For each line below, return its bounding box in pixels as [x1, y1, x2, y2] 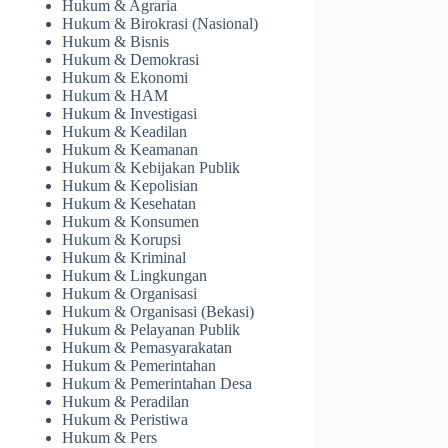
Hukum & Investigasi [62, 105, 198, 123]
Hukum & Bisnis [62, 33, 170, 51]
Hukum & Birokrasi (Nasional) [62, 15, 259, 33]
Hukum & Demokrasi [62, 51, 200, 69]
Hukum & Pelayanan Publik [62, 321, 241, 339]
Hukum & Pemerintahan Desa [62, 375, 253, 393]
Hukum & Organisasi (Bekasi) [62, 303, 255, 321]
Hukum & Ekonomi [62, 69, 189, 87]
